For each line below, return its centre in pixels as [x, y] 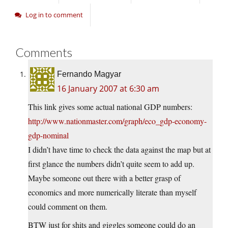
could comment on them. [68, 207]
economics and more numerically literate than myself [112, 192]
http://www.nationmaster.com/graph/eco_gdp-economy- [117, 121]
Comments [44, 52]
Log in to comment [54, 15]
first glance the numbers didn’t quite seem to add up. [111, 164]
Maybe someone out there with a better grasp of [104, 178]
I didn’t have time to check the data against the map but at [119, 150]
